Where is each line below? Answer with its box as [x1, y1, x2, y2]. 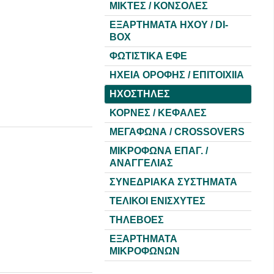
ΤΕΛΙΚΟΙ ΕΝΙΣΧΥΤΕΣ [109, 196, 206, 206]
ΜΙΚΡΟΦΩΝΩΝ [109, 246, 180, 256]
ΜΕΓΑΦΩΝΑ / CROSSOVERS [109, 127, 245, 137]
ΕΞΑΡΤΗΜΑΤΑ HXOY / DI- [109, 20, 228, 30]
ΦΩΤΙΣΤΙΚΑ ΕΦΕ [109, 51, 187, 61]
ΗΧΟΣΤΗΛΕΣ [109, 89, 170, 99]
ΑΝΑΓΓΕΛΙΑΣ [109, 158, 173, 168]
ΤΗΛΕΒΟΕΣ [109, 215, 164, 225]
